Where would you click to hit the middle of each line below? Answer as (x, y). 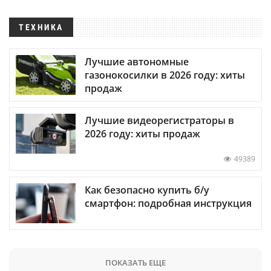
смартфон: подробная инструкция (168, 203)
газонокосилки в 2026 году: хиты (165, 75)
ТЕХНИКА (41, 27)
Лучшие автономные (137, 62)
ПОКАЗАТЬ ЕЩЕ (135, 262)
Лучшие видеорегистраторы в (159, 121)
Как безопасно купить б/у (147, 190)
